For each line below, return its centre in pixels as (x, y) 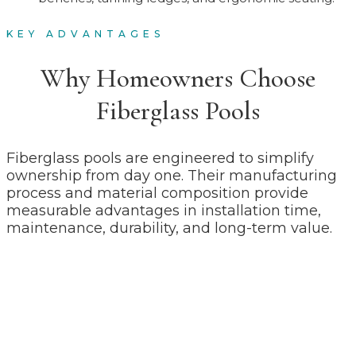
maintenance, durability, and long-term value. (169, 228)
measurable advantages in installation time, (164, 210)
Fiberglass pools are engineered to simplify (160, 158)
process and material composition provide (157, 193)
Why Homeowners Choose (178, 78)
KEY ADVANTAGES (85, 34)
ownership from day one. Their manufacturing (172, 175)
